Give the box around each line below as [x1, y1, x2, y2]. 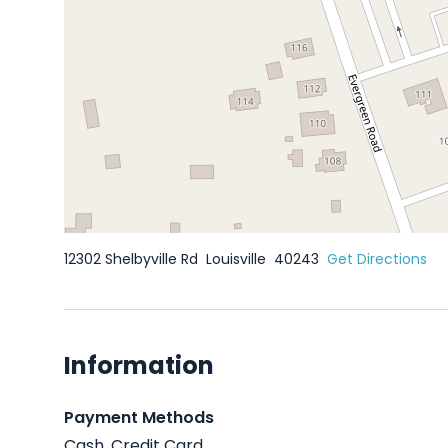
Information [64, 349, 214, 382]
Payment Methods [64, 406, 214, 429]
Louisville [206, 249, 270, 269]
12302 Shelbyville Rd [64, 249, 202, 269]
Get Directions [327, 249, 427, 269]
